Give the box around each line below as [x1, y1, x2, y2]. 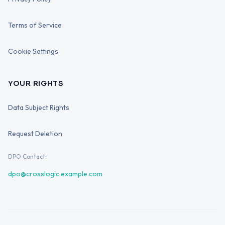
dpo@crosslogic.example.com [8, 169, 102, 178]
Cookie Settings [8, 47, 58, 56]
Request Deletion [8, 129, 62, 138]
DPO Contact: [8, 153, 47, 160]
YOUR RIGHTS [8, 79, 64, 88]
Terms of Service [8, 21, 62, 30]
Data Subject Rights [8, 103, 69, 112]
